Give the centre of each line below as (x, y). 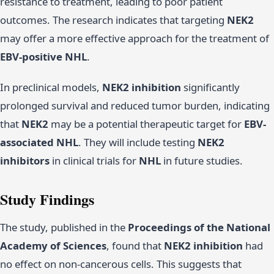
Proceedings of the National (199, 228)
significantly (210, 87)
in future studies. (202, 161)
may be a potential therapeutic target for (146, 124)
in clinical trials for (94, 161)
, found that (135, 246)
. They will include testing (138, 143)
